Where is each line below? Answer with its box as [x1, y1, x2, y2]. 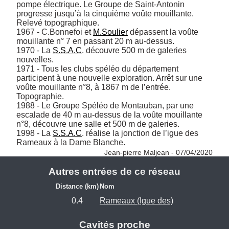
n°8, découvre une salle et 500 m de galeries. [16, 119, 179, 128]
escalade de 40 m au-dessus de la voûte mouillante [16, 110, 202, 119]
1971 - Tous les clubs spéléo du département [16, 64, 178, 73]
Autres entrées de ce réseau [49, 166, 180, 177]
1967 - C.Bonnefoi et [16, 27, 93, 36]
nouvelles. [16, 55, 54, 64]
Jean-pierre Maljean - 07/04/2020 [104, 148, 213, 156]
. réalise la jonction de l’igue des [82, 128, 198, 138]
